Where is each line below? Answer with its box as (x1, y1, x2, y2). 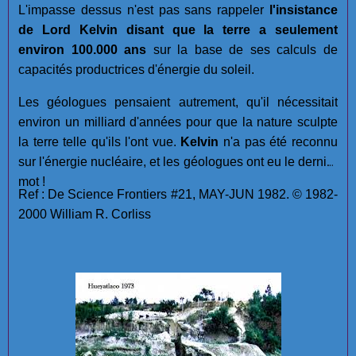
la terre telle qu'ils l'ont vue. (18, 135, 180, 149)
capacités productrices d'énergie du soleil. (18, 63, 254, 77)
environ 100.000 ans (18, 43, 146, 57)
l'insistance (269, 3, 338, 17)
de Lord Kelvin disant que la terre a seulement (18, 23, 338, 37)
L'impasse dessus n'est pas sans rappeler (18, 3, 269, 17)
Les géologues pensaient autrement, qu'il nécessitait (18, 95, 338, 110)
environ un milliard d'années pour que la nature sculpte (18, 115, 338, 130)
